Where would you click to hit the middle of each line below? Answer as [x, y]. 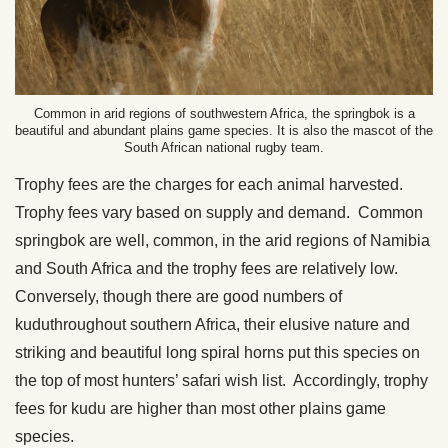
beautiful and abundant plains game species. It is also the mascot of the [224, 130]
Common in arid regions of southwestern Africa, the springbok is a [224, 113]
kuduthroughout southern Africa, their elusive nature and [212, 324]
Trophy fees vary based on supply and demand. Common [219, 212]
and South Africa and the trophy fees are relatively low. [208, 268]
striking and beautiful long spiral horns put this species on [217, 352]
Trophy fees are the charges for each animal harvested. [211, 184]
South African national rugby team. [224, 147]
